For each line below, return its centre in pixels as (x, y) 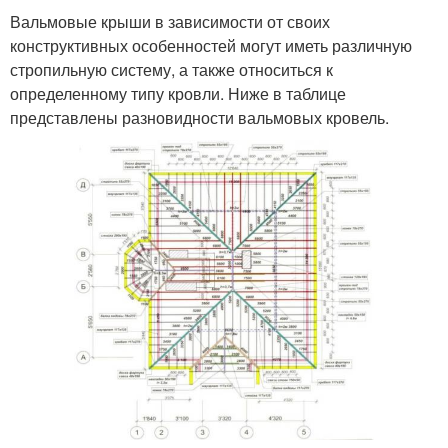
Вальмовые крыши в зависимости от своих (170, 21)
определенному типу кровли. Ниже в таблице (178, 93)
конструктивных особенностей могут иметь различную (211, 45)
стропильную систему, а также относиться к (171, 69)
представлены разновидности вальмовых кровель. (199, 117)
